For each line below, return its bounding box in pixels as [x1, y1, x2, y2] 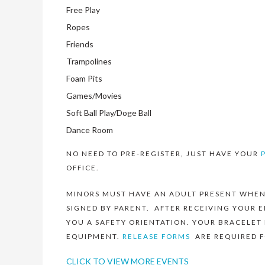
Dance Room [66, 124, 114, 135]
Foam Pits [66, 73, 103, 83]
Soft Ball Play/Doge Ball [66, 107, 152, 118]
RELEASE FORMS [122, 232, 193, 241]
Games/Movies [66, 90, 122, 101]
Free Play [66, 4, 101, 15]
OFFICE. [66, 163, 99, 173]
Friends [66, 38, 94, 49]
